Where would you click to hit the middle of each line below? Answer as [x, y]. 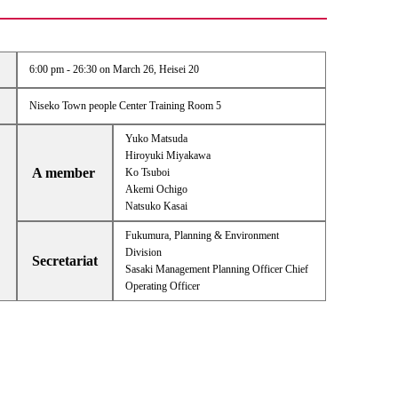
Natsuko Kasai [156, 207]
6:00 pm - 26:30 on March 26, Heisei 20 [114, 70]
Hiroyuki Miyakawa [167, 156]
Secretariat [65, 261]
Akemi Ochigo [156, 190]
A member [64, 173]
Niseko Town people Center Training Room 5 [125, 106]
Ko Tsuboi [147, 173]
